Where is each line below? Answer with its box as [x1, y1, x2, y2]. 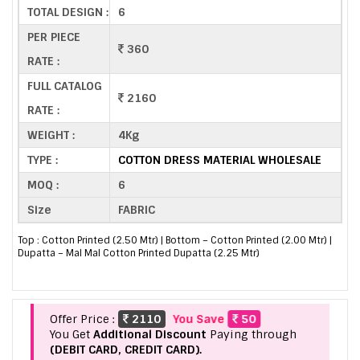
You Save [182, 312, 237, 327]
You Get [50, 327, 93, 342]
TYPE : [27, 152, 58, 167]
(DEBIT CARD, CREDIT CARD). [50, 342, 202, 358]
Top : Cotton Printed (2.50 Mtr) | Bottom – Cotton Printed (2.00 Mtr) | [18, 234, 332, 247]
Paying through [207, 327, 297, 342]
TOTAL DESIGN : [27, 4, 108, 19]
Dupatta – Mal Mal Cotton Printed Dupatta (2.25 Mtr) [18, 247, 260, 260]
